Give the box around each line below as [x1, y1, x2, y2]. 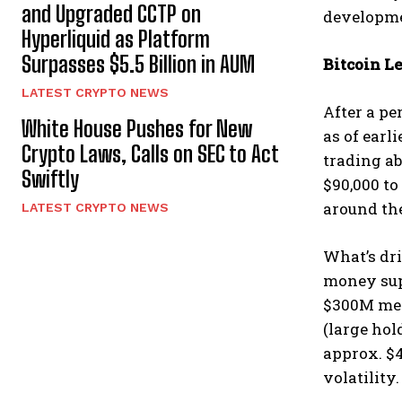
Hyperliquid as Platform [22, 26, 210, 53]
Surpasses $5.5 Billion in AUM [22, 51, 255, 78]
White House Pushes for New [22, 116, 252, 143]
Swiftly [22, 166, 79, 193]
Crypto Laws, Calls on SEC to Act [22, 141, 279, 168]
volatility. [323, 367, 399, 389]
